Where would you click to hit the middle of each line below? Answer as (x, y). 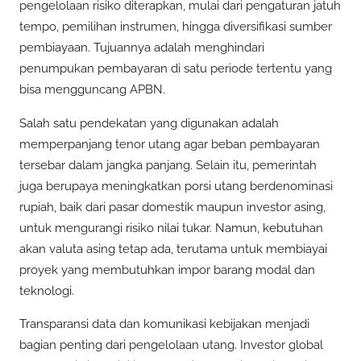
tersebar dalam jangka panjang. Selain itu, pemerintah (168, 165)
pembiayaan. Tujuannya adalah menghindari (142, 48)
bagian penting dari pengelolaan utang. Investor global (171, 344)
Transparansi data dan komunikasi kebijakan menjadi (164, 324)
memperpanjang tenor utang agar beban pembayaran (170, 144)
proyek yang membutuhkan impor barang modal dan (167, 270)
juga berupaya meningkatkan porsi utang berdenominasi (176, 186)
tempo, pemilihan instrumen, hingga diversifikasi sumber (176, 27)
